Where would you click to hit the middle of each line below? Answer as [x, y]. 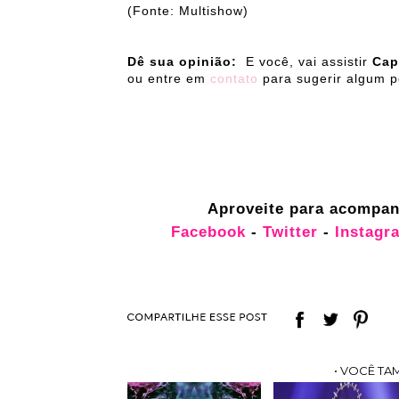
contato [236, 79]
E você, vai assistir [309, 62]
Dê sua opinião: [187, 62]
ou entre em [169, 79]
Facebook [211, 232]
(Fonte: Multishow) [188, 11]
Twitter [290, 232]
